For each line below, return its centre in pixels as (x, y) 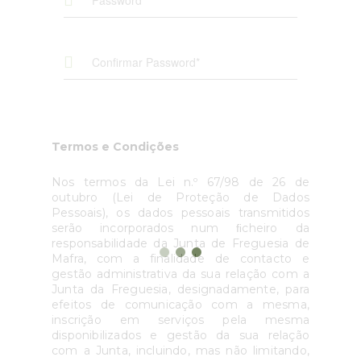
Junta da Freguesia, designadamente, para (180, 289)
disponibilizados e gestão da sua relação (180, 335)
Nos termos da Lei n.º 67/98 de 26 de (180, 182)
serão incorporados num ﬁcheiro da (180, 228)
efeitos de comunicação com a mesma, (180, 305)
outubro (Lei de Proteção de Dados (180, 197)
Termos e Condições (115, 147)
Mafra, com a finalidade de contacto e (180, 259)
